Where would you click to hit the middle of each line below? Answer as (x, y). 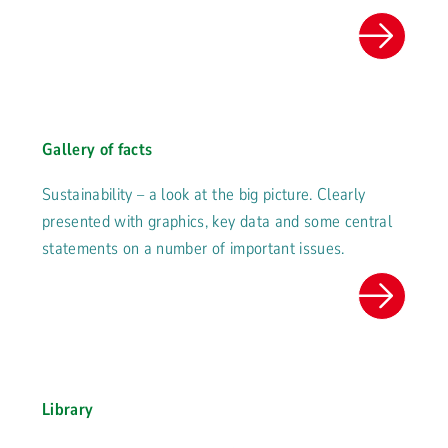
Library (68, 410)
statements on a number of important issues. (193, 249)
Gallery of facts (97, 150)
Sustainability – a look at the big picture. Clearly (204, 195)
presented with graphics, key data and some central (217, 222)
